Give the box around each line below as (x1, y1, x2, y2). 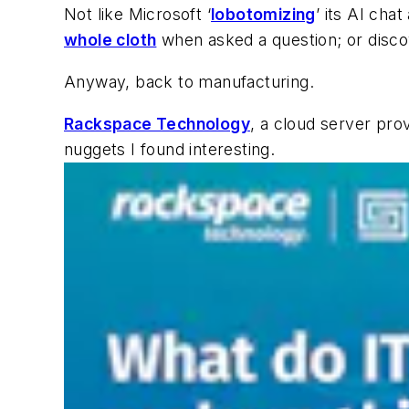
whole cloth (64, 30, 157, 50)
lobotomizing (211, 5, 316, 25)
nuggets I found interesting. (64, 139, 276, 159)
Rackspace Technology (64, 113, 250, 133)
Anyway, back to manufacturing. (64, 71, 314, 91)
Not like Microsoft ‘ (64, 5, 211, 25)
